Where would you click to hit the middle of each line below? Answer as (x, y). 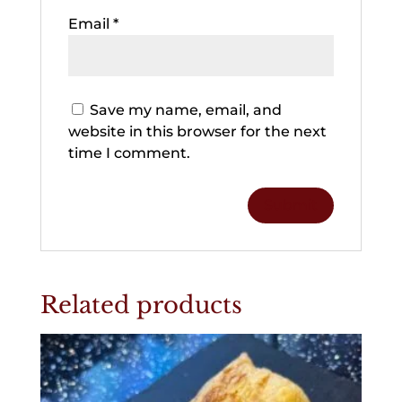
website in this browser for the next (197, 131)
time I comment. (129, 153)
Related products (141, 306)
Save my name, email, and (185, 109)
